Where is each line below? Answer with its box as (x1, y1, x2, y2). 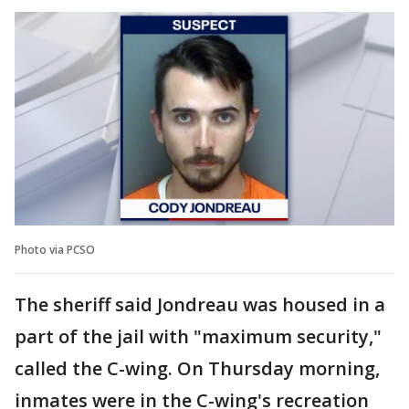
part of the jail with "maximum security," (15, 323, 382, 349)
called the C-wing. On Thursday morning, (15, 355, 380, 381)
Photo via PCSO (15, 241, 95, 257)
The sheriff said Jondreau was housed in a (15, 291, 385, 317)
